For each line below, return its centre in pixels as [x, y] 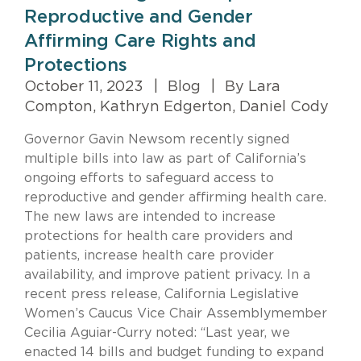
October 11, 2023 [86, 87]
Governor [56, 139]
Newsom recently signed [209, 139]
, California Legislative [228, 294]
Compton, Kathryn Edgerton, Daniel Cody [176, 107]
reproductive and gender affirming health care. [175, 197]
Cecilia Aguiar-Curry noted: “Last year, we [157, 332]
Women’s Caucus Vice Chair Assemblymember [176, 313]
